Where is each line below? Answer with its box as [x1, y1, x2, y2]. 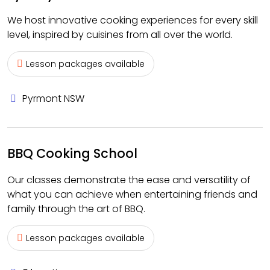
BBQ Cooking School [7, 145, 137, 162]
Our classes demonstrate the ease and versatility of [7, 173, 251, 187]
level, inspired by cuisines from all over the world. [7, 28, 233, 42]
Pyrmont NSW [22, 92, 84, 105]
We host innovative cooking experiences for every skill [7, 13, 258, 27]
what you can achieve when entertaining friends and [7, 187, 257, 201]
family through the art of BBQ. [7, 202, 145, 216]
